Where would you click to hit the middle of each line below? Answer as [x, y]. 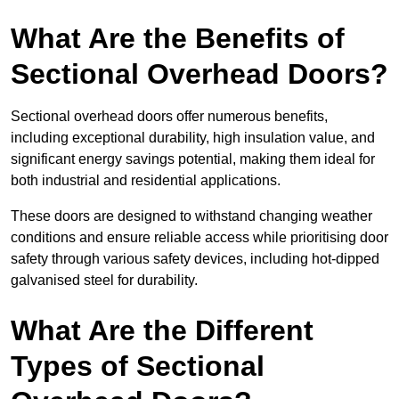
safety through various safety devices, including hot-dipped [195, 259]
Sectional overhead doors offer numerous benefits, [169, 117]
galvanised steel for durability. [104, 281]
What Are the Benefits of [178, 39]
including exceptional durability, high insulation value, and [193, 138]
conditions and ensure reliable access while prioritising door [199, 238]
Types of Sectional [138, 366]
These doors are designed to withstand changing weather [191, 216]
